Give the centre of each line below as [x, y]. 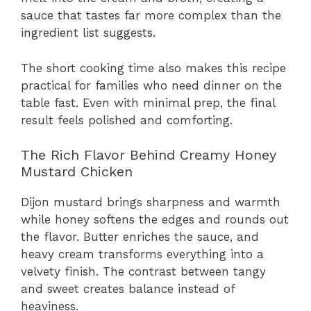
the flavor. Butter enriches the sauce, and [140, 237]
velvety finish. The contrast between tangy [143, 272]
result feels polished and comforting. [127, 120]
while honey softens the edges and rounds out [155, 220]
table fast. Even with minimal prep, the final [148, 102]
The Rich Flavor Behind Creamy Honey [149, 155]
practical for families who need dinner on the [151, 85]
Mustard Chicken [77, 172]
